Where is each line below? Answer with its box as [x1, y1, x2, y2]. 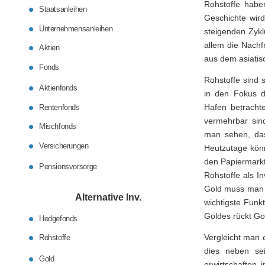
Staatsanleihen [39, 5, 87, 14]
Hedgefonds [39, 214, 78, 223]
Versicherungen [39, 141, 89, 150]
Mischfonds [39, 122, 77, 131]
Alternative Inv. [75, 192, 142, 202]
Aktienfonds [39, 83, 77, 92]
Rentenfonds [39, 102, 80, 112]
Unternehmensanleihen [39, 24, 113, 33]
